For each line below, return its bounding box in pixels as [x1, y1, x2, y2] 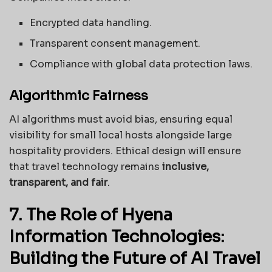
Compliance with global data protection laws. [30, 58, 253, 71]
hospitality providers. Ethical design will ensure [9, 144, 241, 157]
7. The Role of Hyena [9, 205, 172, 226]
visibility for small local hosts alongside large [9, 128, 232, 141]
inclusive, [162, 160, 209, 173]
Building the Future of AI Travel [9, 248, 260, 270]
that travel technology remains [9, 160, 162, 173]
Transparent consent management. [30, 37, 201, 50]
